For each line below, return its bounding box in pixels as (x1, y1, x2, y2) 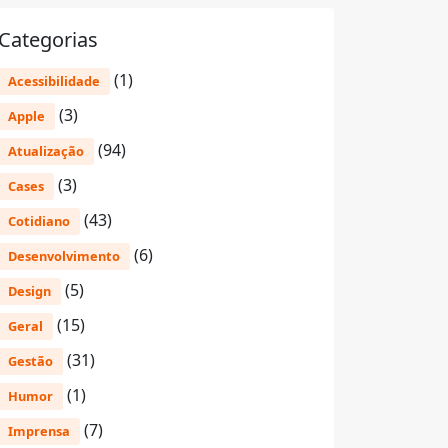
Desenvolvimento (8, 247, 120, 265)
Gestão (8, 352, 53, 370)
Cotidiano (8, 212, 70, 230)
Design (8, 282, 51, 300)
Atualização (8, 142, 84, 160)
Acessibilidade (8, 72, 100, 90)
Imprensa (8, 422, 70, 440)
